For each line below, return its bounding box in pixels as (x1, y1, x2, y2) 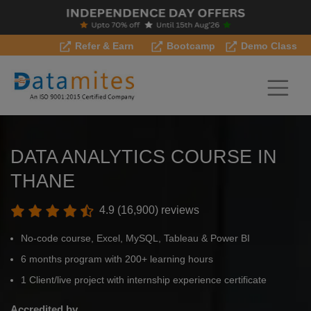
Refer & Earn (72, 40, 134, 51)
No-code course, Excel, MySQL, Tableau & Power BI (21, 233, 250, 244)
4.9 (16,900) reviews (96, 204, 199, 216)
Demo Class (238, 40, 297, 51)
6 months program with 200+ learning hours (21, 253, 213, 265)
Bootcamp (164, 40, 215, 51)
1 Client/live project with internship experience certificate (21, 274, 267, 286)
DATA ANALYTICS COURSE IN (10, 146, 277, 167)
